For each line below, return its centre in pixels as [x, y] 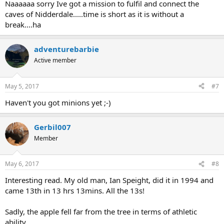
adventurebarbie [66, 49]
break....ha [23, 25]
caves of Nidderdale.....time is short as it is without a [94, 14]
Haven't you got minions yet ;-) [58, 102]
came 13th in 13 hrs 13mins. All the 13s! [75, 191]
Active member [55, 60]
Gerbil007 [52, 127]
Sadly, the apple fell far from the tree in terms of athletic [101, 212]
